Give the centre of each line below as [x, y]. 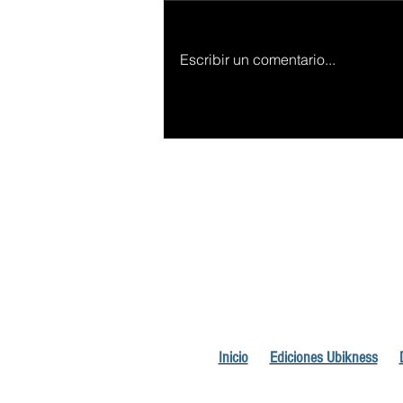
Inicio [233, 358]
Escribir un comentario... [258, 60]
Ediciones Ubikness [323, 358]
